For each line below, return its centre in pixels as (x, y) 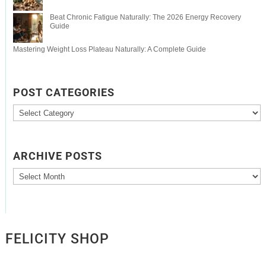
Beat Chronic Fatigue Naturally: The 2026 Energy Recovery (145, 18)
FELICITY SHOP (57, 239)
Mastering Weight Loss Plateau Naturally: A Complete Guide (109, 50)
